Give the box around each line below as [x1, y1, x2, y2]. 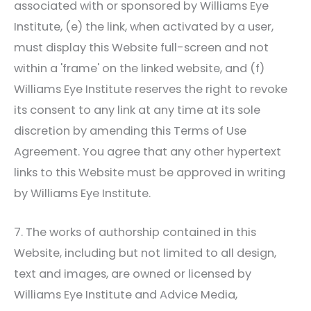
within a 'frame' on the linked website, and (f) [14, 60, 264, 76]
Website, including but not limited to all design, [14, 244, 276, 261]
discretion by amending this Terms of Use [14, 122, 246, 139]
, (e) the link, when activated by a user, [60, 18, 274, 35]
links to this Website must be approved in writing [14, 164, 285, 180]
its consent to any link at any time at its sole [14, 101, 260, 118]
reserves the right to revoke [132, 81, 287, 97]
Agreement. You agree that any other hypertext [14, 143, 281, 160]
